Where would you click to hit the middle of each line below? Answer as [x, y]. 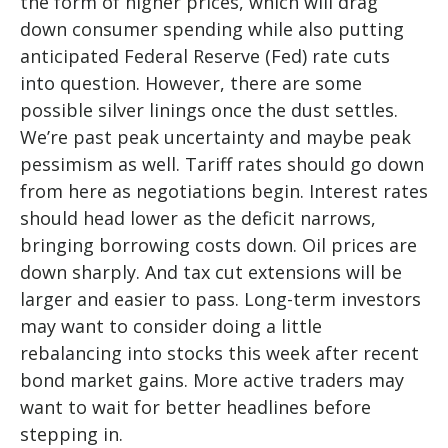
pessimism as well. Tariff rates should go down [222, 164]
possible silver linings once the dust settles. [209, 110]
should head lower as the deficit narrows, [198, 218]
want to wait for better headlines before [195, 407]
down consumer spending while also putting [212, 29]
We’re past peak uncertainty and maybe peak [215, 137]
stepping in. [71, 434]
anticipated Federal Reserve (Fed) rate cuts [205, 56]
